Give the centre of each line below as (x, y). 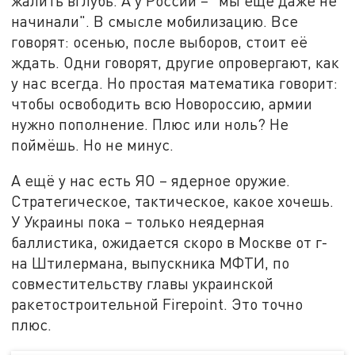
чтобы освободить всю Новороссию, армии (162, 103)
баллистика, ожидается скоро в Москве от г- (170, 242)
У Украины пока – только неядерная (138, 222)
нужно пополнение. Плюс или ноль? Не (150, 124)
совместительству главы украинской (143, 284)
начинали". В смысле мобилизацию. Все (155, 21)
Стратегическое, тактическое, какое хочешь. (173, 201)
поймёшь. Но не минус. (93, 144)
